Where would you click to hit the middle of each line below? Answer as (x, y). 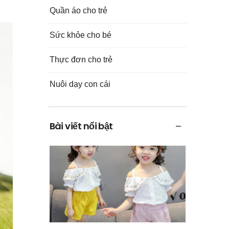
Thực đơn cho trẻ (81, 60)
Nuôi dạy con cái (80, 84)
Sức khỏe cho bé (80, 35)
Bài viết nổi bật (81, 126)
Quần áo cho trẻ (78, 10)
